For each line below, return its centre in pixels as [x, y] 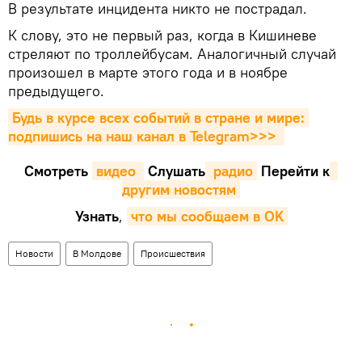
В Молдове [97, 253]
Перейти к [293, 170]
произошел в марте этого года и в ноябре [148, 72]
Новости [34, 253]
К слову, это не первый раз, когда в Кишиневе [162, 35]
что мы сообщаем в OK [207, 216]
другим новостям [179, 189]
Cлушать [175, 170]
